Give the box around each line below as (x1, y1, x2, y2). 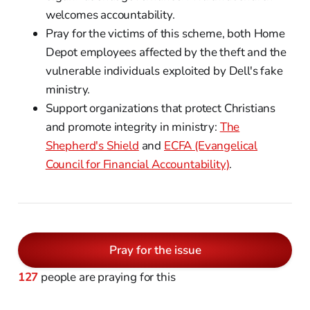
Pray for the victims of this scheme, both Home (45, 25, 285, 42)
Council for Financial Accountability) (45, 156, 230, 172)
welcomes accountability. (45, 6, 175, 23)
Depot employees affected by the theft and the (45, 44, 287, 60)
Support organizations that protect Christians (45, 100, 276, 116)
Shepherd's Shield (45, 137, 139, 154)
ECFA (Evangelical (163, 137, 258, 154)
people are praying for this (38, 268, 176, 285)
